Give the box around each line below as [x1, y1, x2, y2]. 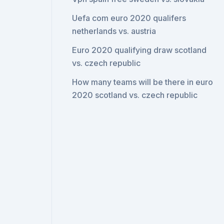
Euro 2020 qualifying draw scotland [72, 45, 207, 55]
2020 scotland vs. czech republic [72, 90, 198, 100]
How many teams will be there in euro [72, 77, 213, 87]
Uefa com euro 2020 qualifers [72, 13, 186, 23]
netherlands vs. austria [72, 26, 156, 36]
